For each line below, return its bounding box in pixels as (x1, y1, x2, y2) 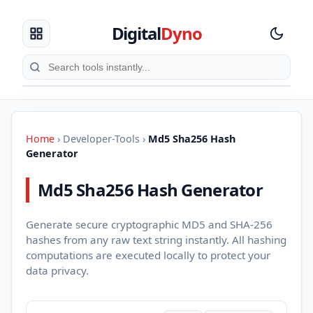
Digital (111, 22, 161, 45)
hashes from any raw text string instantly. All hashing (26, 232, 286, 247)
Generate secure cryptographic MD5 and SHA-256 (26, 217, 272, 231)
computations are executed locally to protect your (26, 247, 270, 262)
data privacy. (26, 263, 89, 277)
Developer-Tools (63, 131, 140, 145)
